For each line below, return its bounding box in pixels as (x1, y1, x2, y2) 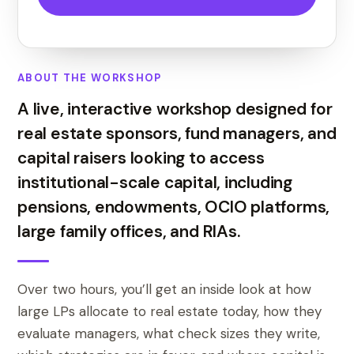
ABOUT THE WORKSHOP (17, 71, 162, 85)
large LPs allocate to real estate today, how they (17, 303, 322, 320)
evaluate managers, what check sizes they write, (17, 325, 320, 342)
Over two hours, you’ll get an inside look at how (17, 281, 311, 298)
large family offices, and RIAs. (17, 220, 240, 243)
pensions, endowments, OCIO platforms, (17, 196, 330, 218)
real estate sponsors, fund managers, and (17, 122, 337, 145)
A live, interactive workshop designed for (17, 98, 333, 120)
